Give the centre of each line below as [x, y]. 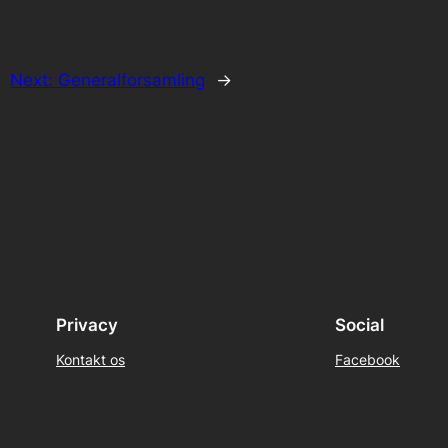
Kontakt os [90, 360]
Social [359, 325]
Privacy [86, 325]
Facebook [367, 360]
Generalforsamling [131, 80]
